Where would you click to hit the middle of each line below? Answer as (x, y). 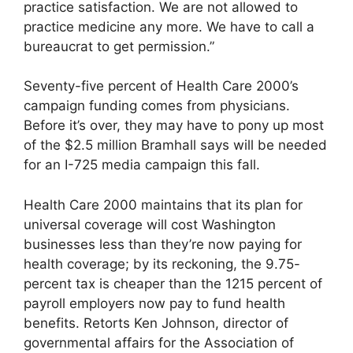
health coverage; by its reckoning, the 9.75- (162, 264)
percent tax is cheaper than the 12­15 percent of (173, 283)
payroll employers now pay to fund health (154, 303)
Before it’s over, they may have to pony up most (174, 126)
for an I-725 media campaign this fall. (142, 165)
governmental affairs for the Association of (159, 342)
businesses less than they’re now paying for (163, 244)
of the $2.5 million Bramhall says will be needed (175, 145)
